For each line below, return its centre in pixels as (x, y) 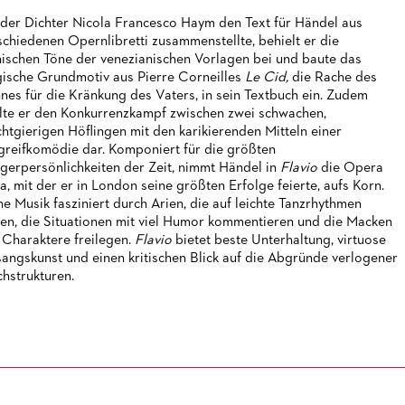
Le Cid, (268, 78)
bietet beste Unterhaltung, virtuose (280, 240)
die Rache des (334, 78)
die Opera (352, 168)
